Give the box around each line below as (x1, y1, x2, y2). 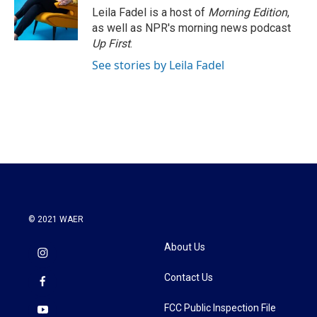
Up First (92, 37, 130, 50)
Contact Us (164, 272, 213, 283)
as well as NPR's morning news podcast (92, 21, 291, 35)
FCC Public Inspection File (164, 302, 276, 313)
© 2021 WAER (28, 214, 83, 224)
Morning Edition (208, 6, 287, 19)
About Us (164, 241, 205, 253)
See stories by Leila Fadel (92, 57, 224, 73)
